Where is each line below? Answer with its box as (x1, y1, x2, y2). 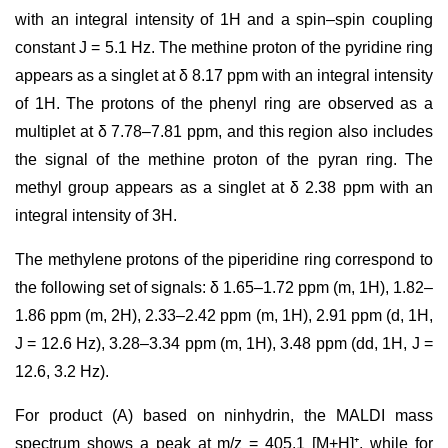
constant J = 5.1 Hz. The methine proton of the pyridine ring (15, 39, 433, 56)
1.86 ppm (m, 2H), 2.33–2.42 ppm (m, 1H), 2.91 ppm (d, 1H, (15, 307, 433, 324)
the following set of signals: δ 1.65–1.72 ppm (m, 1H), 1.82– (15, 279, 433, 296)
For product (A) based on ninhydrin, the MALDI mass (15, 407, 433, 424)
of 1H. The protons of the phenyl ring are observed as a (15, 95, 433, 112)
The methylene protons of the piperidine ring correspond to (15, 251, 433, 268)
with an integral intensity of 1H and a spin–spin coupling (15, 11, 433, 28)
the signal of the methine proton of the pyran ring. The (15, 151, 433, 168)
